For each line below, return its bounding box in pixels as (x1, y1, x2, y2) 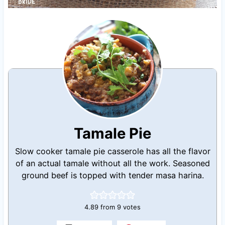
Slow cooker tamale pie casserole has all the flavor (15, 146, 210, 156)
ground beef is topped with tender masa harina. (21, 170, 204, 180)
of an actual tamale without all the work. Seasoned (15, 158, 210, 168)
